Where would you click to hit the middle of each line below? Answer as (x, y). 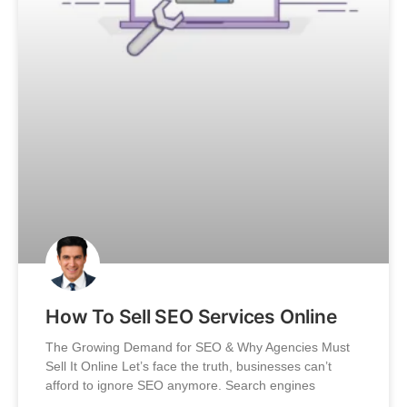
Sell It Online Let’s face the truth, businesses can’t (189, 366)
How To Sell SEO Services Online (191, 316)
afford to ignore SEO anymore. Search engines (180, 385)
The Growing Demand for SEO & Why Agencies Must (198, 347)
